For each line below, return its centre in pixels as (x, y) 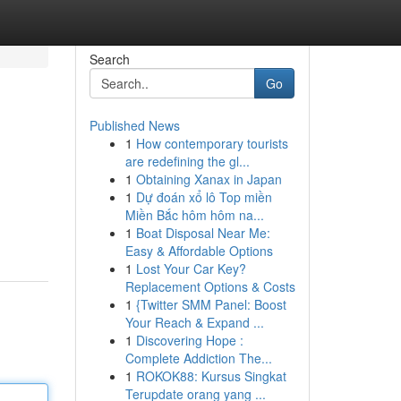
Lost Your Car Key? (191, 269)
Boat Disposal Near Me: (203, 233)
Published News (134, 125)
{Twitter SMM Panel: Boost (211, 304)
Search (109, 59)
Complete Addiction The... (198, 358)
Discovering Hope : (189, 340)
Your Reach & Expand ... (194, 322)
